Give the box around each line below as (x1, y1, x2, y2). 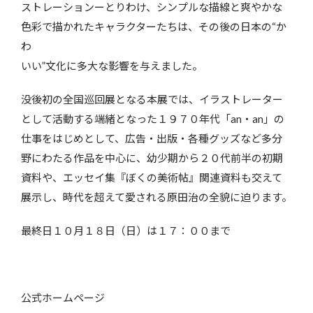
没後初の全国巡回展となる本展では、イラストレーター (21, 92, 283, 105)
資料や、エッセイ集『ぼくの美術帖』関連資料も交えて (21, 170, 282, 184)
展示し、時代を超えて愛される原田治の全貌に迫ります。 (21, 190, 292, 203)
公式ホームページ (21, 291, 105, 304)
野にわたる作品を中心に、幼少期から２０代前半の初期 (21, 151, 283, 164)
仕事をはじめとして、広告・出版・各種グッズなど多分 (21, 131, 282, 145)
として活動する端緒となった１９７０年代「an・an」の (21, 112, 284, 125)
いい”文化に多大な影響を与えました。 (21, 59, 203, 72)
